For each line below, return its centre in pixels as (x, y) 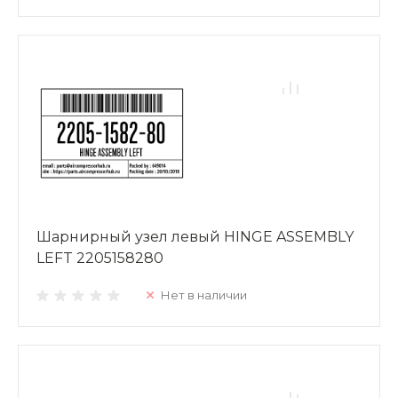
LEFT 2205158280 (100, 258)
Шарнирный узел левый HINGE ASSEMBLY (195, 236)
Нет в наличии (204, 295)
